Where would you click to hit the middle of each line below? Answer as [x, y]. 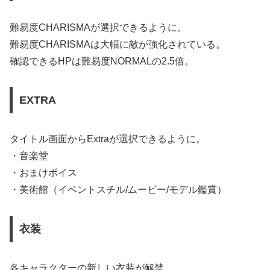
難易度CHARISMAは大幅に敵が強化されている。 [118, 44]
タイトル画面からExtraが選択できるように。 [108, 139]
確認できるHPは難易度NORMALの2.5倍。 [102, 61]
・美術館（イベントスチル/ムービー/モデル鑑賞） [118, 190]
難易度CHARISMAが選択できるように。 [98, 27]
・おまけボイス [43, 173]
